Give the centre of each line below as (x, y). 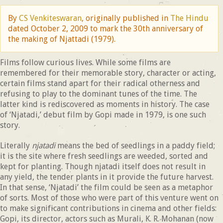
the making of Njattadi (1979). (62, 39)
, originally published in (126, 18)
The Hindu (189, 18)
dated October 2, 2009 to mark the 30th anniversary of (106, 29)
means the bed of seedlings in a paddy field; (135, 146)
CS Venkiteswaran (50, 18)
